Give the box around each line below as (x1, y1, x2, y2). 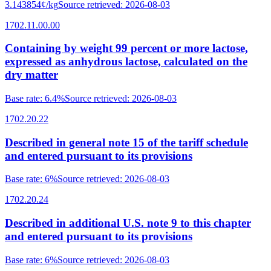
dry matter (5, 68, 58, 82)
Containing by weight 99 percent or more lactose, (5, 42, 248, 55)
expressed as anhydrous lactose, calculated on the (5, 55, 247, 68)
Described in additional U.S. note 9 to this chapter (5, 217, 251, 230)
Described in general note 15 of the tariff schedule (5, 135, 248, 149)
